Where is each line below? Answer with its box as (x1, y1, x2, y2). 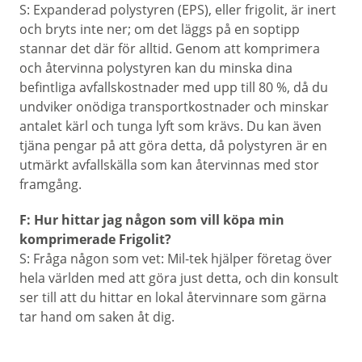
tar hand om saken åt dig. (19, 308, 175, 326)
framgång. (19, 175, 82, 193)
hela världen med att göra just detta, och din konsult (19, 269, 339, 287)
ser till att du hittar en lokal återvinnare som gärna (19, 288, 326, 306)
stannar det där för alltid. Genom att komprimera (19, 40, 320, 57)
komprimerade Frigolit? (19, 230, 171, 248)
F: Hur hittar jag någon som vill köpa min (19, 211, 284, 229)
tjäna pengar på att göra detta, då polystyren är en (19, 137, 327, 154)
